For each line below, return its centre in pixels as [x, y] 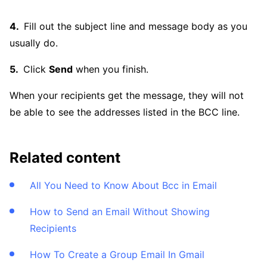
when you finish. [111, 69]
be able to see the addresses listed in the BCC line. [125, 112]
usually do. [34, 43]
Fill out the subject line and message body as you [136, 27]
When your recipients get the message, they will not [127, 96]
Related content [65, 158]
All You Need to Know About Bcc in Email [123, 186]
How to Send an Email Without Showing [120, 212]
